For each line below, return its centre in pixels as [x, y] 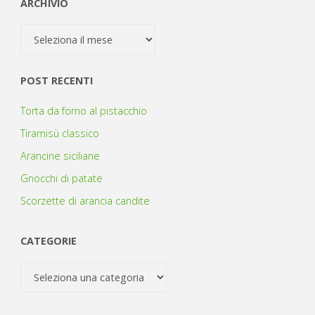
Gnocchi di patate [61, 179]
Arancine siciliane [60, 155]
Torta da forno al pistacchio [83, 110]
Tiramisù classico [59, 133]
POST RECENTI [56, 81]
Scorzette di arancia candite [85, 201]
